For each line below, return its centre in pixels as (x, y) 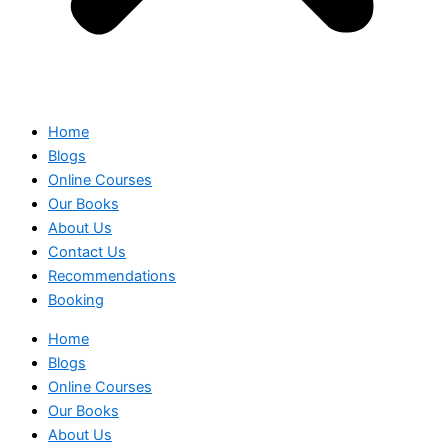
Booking (76, 300)
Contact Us (87, 252)
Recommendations (112, 276)
